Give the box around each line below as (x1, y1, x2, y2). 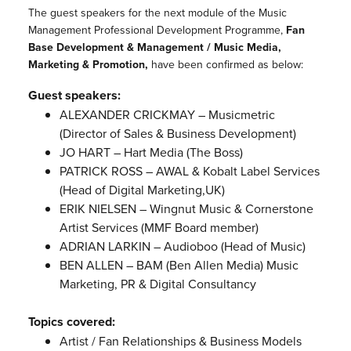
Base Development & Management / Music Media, (27, 39, 281, 56)
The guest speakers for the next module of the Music (27, 5, 287, 21)
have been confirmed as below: (150, 56, 303, 73)
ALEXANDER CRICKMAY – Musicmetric (59, 106, 275, 124)
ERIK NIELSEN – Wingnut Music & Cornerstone (59, 200, 313, 218)
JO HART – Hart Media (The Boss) (59, 143, 243, 161)
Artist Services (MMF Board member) (59, 219, 259, 237)
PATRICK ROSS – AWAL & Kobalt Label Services (59, 162, 320, 180)
